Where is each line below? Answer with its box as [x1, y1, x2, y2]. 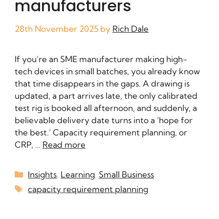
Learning [61, 169, 95, 180]
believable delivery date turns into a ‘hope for [15, 115, 193, 126]
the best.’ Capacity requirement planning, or [15, 127, 187, 138]
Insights [28, 169, 57, 180]
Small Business [99, 169, 154, 180]
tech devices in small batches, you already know [15, 66, 200, 77]
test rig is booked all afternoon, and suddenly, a [15, 103, 197, 113]
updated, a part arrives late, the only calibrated [15, 90, 197, 101]
